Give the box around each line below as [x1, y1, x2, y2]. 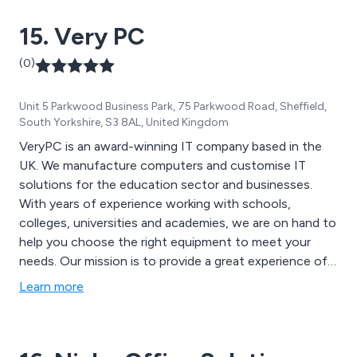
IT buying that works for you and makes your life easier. [19, 273, 334, 288]
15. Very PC [19, 22, 145, 52]
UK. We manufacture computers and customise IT [19, 158, 306, 174]
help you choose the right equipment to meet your [19, 234, 311, 250]
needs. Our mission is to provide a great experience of [19, 253, 328, 269]
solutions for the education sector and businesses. [19, 177, 312, 193]
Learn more [19, 279, 84, 295]
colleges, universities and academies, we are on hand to [19, 215, 336, 231]
